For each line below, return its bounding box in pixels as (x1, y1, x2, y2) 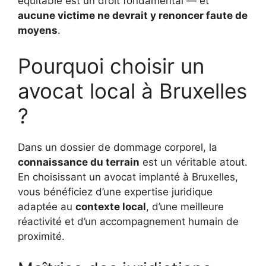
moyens (18, 24, 58, 36)
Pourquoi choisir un (18, 53, 204, 78)
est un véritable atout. (140, 156, 248, 168)
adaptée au (18, 200, 75, 213)
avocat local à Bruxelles (18, 78, 247, 103)
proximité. (18, 230, 65, 242)
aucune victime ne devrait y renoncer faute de (18, 9, 248, 21)
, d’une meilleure (146, 200, 224, 213)
